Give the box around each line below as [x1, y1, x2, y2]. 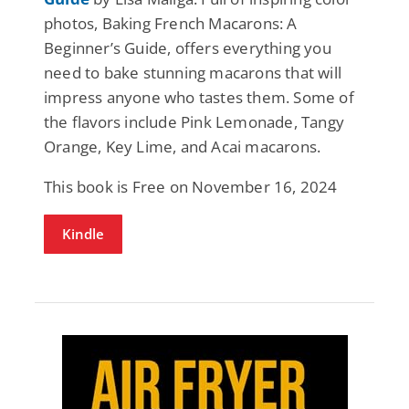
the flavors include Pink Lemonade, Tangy [44, 110, 345, 132]
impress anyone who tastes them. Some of [44, 86, 354, 108]
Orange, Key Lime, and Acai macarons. [44, 135, 321, 157]
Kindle [62, 224, 104, 243]
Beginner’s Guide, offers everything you [44, 37, 331, 58]
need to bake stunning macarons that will [44, 61, 342, 83]
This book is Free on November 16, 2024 [44, 175, 338, 197]
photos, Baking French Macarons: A [44, 12, 298, 34]
